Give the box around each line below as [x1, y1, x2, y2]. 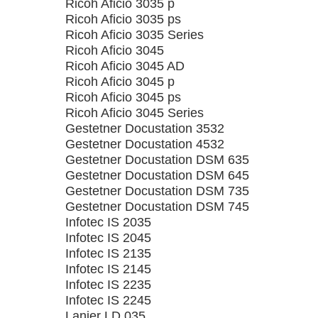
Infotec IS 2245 [65, 293, 151, 307]
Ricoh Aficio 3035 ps [65, 12, 181, 26]
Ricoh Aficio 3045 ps [65, 90, 181, 104]
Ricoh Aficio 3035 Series [65, 28, 204, 42]
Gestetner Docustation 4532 [65, 137, 224, 151]
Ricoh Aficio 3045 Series [65, 106, 204, 120]
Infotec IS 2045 [65, 231, 151, 245]
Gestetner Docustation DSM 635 [65, 153, 249, 167]
